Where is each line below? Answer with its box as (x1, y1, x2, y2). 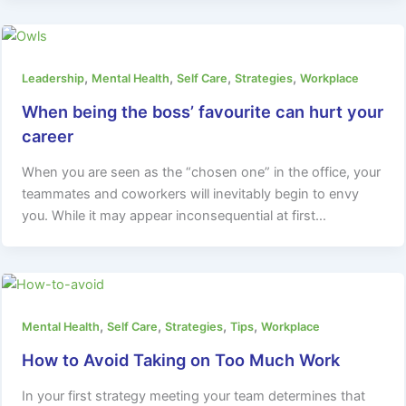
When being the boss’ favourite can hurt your (22, 101, 384, 121)
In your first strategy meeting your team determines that (22, 387, 366, 404)
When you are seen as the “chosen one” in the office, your (22, 164, 382, 181)
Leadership (22, 72, 85, 86)
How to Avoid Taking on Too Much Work (22, 349, 341, 370)
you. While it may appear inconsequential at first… (22, 208, 327, 225)
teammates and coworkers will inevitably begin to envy (22, 186, 360, 203)
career (22, 125, 74, 146)
